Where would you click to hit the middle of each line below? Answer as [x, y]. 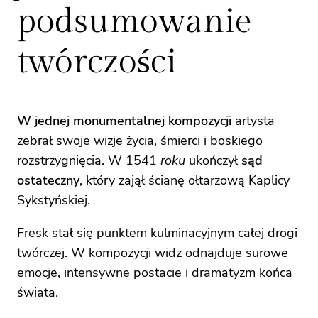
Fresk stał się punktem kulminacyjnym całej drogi [157, 232]
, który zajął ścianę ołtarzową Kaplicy [185, 180]
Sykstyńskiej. [54, 200]
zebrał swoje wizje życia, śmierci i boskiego [140, 140]
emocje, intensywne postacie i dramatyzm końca [155, 272]
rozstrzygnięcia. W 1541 [89, 160]
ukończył [213, 160]
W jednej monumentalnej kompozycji [124, 120]
